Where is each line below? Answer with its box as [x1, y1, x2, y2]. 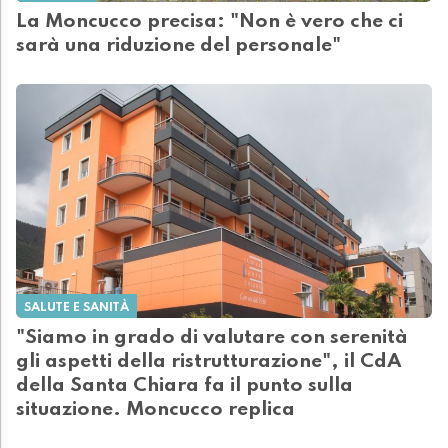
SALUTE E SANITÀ [24, 301, 129, 315]
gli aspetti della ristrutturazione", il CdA [16, 352, 402, 373]
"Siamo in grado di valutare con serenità [16, 328, 408, 349]
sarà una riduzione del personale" [16, 36, 341, 57]
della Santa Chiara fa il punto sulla [16, 376, 353, 397]
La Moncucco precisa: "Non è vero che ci [16, 12, 403, 33]
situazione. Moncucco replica [16, 400, 295, 421]
